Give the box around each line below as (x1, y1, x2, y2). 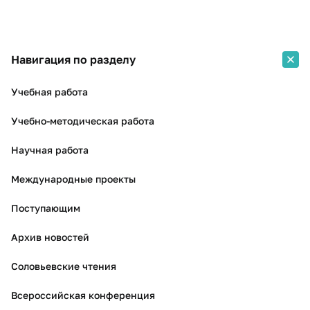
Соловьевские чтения (11, 260, 116, 272)
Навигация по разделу (11, 53, 136, 66)
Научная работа (11, 144, 89, 156)
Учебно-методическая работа (11, 115, 154, 127)
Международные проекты (11, 173, 136, 185)
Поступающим (11, 202, 80, 214)
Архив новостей (11, 231, 89, 243)
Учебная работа (11, 86, 88, 98)
